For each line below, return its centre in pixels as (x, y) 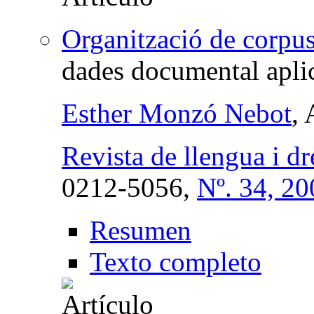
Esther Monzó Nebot (177, 113)
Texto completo (176, 261)
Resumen (141, 230)
